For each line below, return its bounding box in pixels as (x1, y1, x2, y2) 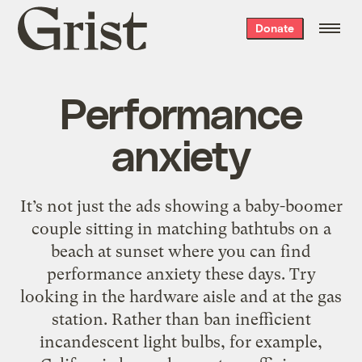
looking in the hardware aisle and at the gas (20, 286, 342, 306)
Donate (255, 21, 294, 35)
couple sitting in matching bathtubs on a (31, 218, 331, 238)
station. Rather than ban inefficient (51, 309, 311, 329)
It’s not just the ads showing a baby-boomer (19, 196, 343, 216)
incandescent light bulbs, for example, (40, 331, 322, 351)
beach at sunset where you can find (51, 241, 311, 261)
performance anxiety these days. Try (46, 263, 316, 284)
